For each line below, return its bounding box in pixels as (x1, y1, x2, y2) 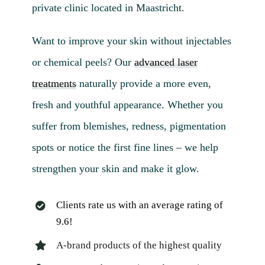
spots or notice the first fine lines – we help (31, 141, 218, 153)
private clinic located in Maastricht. (31, 1, 185, 14)
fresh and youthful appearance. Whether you (31, 98, 223, 111)
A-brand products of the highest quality (56, 239, 222, 251)
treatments (31, 77, 76, 89)
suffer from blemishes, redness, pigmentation (31, 119, 226, 132)
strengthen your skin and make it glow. (31, 162, 199, 174)
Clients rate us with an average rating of (56, 199, 223, 211)
